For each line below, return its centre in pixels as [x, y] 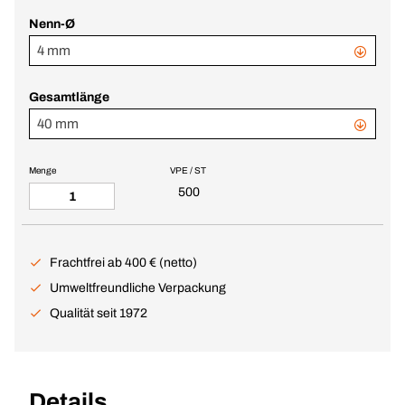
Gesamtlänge [69, 97]
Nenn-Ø [52, 24]
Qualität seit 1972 [99, 313]
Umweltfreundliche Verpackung [138, 288]
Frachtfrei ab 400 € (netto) [123, 263]
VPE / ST [188, 170]
